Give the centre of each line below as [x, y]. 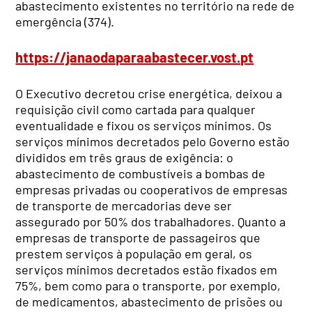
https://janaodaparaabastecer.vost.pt [135, 57]
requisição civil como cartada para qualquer [136, 109]
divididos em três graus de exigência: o [125, 157]
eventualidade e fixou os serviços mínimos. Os [144, 125]
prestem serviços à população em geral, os [134, 253]
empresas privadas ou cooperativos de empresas [152, 189]
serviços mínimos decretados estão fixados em [147, 269]
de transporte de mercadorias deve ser [124, 205]
